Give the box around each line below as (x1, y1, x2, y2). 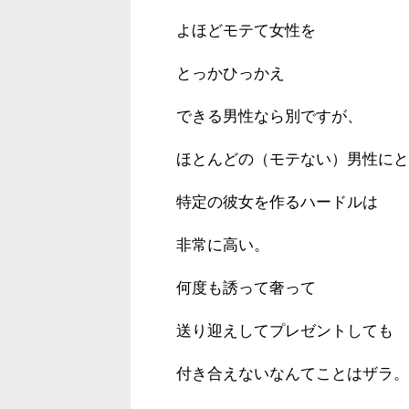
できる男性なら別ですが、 (176, 107, 362, 125)
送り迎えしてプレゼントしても (176, 321, 393, 340)
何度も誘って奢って (176, 278, 316, 297)
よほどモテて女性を (176, 21, 316, 39)
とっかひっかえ (176, 64, 285, 82)
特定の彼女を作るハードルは (176, 193, 378, 211)
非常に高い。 (176, 236, 269, 254)
